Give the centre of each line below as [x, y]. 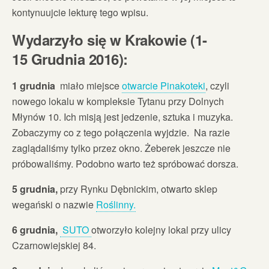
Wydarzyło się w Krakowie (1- [110, 39]
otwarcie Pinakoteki [164, 85]
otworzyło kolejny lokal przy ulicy [161, 229]
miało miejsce [91, 85]
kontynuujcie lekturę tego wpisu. [80, 12]
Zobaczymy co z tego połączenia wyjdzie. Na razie [121, 132]
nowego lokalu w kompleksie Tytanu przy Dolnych [118, 101]
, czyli [217, 85]
